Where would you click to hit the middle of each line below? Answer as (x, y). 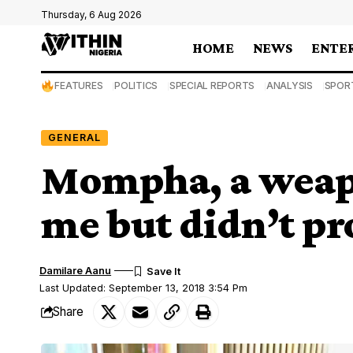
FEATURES (79, 85)
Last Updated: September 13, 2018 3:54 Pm (144, 288)
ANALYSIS (289, 85)
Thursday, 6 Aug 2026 (91, 15)
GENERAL (74, 137)
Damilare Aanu (76, 270)
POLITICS (136, 85)
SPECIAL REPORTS (212, 85)
